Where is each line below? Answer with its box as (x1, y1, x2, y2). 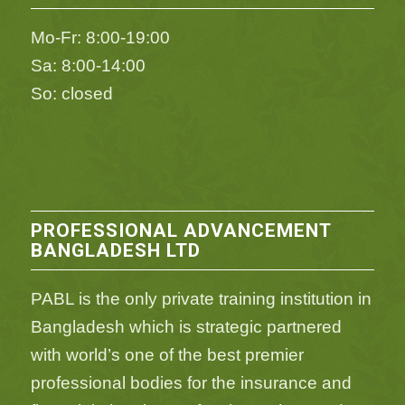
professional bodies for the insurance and (30, 373, 352, 393)
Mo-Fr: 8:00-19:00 (30, 28, 170, 48)
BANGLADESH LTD (30, 239, 201, 261)
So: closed (30, 84, 113, 104)
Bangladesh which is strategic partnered (30, 317, 342, 337)
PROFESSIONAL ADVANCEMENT (30, 219, 332, 241)
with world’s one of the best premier (30, 345, 304, 365)
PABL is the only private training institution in (30, 289, 372, 309)
